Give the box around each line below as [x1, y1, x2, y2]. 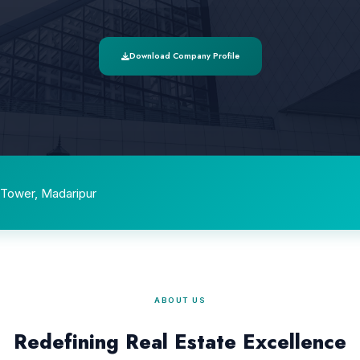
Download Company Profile [129, 50, 239, 62]
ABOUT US [154, 296, 206, 305]
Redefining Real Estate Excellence [14, 327, 346, 356]
